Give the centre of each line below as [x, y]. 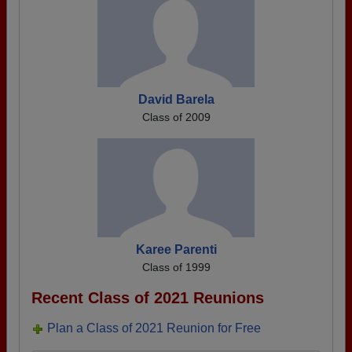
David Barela [176, 99]
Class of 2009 [176, 117]
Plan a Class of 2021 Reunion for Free [154, 328]
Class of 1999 [176, 267]
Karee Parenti [176, 249]
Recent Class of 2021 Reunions [148, 298]
